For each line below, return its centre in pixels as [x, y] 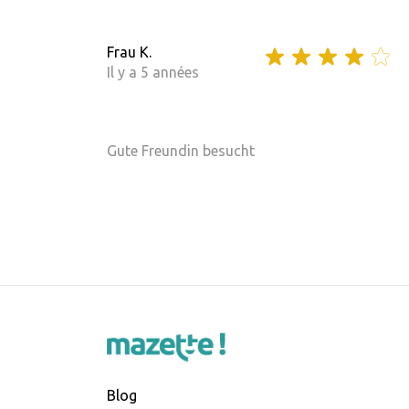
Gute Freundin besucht [181, 150]
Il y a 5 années [153, 73]
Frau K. [129, 52]
